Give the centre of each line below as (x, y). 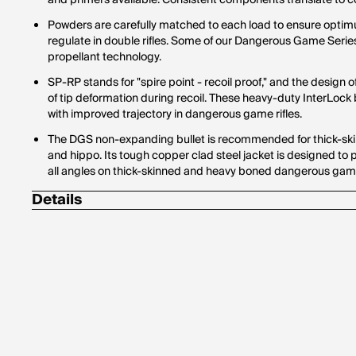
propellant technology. (104, 57)
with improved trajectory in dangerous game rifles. (175, 114)
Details (57, 200)
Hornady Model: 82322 (106, 253)
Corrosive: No (82, 228)
